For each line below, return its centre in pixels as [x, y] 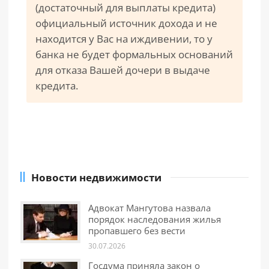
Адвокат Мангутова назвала [150, 208]
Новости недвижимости [96, 177]
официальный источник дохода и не [126, 23]
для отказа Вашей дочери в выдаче [123, 70]
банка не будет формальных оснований [134, 54]
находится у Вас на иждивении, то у [124, 39]
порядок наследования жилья [155, 219]
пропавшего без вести [137, 231]
